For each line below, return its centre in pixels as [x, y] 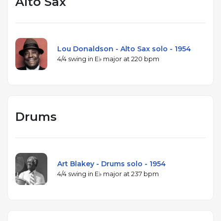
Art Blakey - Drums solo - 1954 [111, 164]
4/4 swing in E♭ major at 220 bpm [108, 58]
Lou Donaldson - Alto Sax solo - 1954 [124, 49]
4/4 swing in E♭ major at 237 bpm [108, 173]
